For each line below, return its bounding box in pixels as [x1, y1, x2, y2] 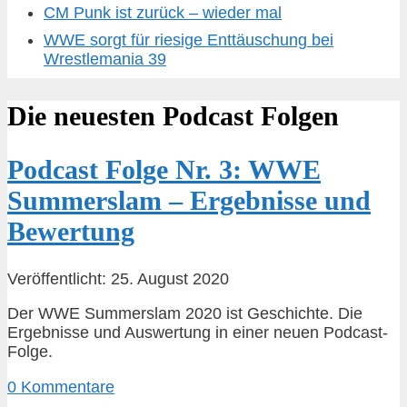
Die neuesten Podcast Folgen [7, 100, 339, 131]
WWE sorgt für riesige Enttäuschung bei [44, 31, 333, 50]
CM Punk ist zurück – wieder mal [44, 3, 282, 22]
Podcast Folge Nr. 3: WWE [7, 154, 321, 184]
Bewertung [7, 215, 134, 246]
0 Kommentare [7, 377, 114, 396]
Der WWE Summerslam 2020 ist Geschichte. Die [7, 304, 362, 323]
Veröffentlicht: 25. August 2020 [7, 269, 229, 288]
